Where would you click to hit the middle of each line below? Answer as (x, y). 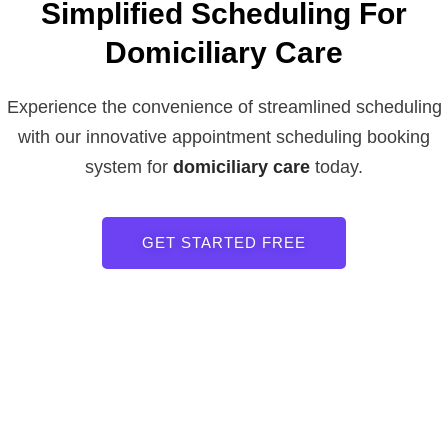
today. (336, 167)
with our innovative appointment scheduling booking (224, 137)
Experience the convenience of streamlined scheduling (224, 107)
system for (129, 167)
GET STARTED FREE (224, 242)
